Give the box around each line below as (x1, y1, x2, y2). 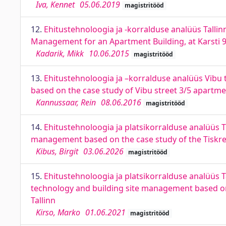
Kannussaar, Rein (36, 97, 96, 108)
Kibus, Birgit (36, 146, 78, 157)
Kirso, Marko (36, 207, 80, 218)
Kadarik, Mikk (36, 48, 84, 59)
